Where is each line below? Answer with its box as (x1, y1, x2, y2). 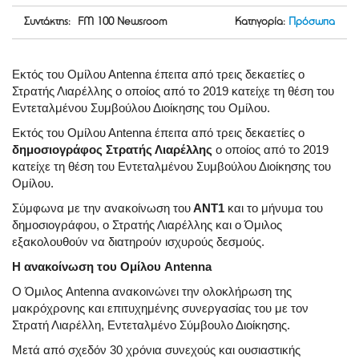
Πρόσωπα (288, 17, 335, 29)
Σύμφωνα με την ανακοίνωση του (12, 201, 191, 216)
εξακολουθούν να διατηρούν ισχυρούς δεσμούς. (12, 235, 264, 249)
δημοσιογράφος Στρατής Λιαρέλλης (12, 143, 212, 157)
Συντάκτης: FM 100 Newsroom (24, 17, 167, 29)
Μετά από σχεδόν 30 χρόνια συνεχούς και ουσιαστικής (12, 343, 301, 357)
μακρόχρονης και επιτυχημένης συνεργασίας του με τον (12, 301, 309, 316)
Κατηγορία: (235, 17, 285, 29)
